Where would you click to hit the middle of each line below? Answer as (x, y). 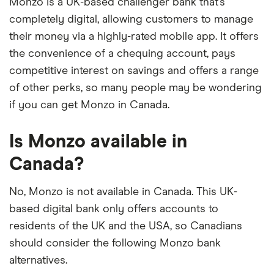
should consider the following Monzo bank (115, 243)
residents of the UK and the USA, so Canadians (126, 226)
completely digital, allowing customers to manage (131, 20)
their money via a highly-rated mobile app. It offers (134, 37)
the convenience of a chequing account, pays (122, 54)
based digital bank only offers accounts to (114, 209)
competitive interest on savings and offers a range (134, 71)
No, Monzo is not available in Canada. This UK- (123, 192)
